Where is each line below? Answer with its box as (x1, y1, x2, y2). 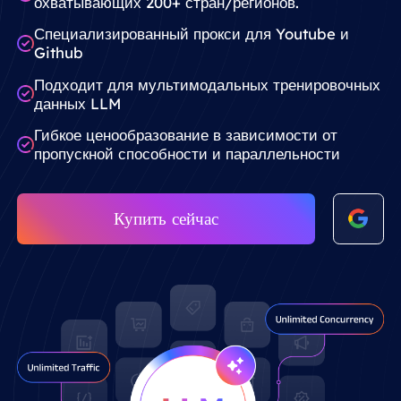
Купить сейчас (114, 207, 219, 229)
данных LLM (34, 93, 122, 113)
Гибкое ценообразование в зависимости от (34, 125, 338, 145)
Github (34, 43, 84, 63)
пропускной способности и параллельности (34, 144, 341, 164)
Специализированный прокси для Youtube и (34, 24, 350, 44)
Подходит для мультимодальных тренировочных (34, 74, 381, 94)
